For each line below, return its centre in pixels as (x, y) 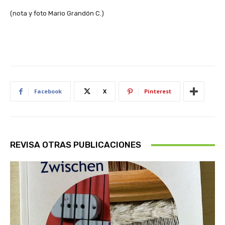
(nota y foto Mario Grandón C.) (57, 14)
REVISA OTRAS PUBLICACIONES (76, 145)
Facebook (48, 91)
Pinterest (158, 91)
